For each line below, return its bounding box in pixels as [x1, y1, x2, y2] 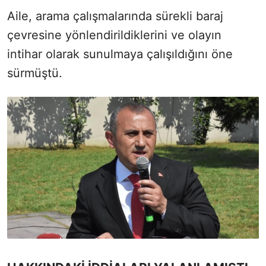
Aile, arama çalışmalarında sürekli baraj [7, 9, 223, 24]
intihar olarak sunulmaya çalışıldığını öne [7, 47, 233, 62]
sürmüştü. [7, 66, 66, 81]
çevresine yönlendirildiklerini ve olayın [7, 28, 221, 43]
